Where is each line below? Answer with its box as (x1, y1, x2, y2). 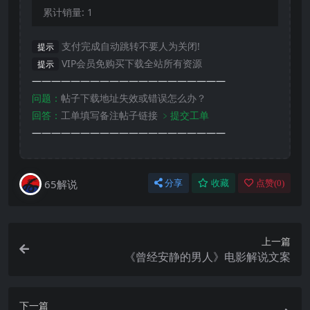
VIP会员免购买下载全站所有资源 (59, 56, 203, 70)
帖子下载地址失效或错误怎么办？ (61, 91, 206, 104)
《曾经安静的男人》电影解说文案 (125, 248, 291, 264)
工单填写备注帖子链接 (61, 108, 158, 122)
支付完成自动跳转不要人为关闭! (59, 39, 201, 53)
